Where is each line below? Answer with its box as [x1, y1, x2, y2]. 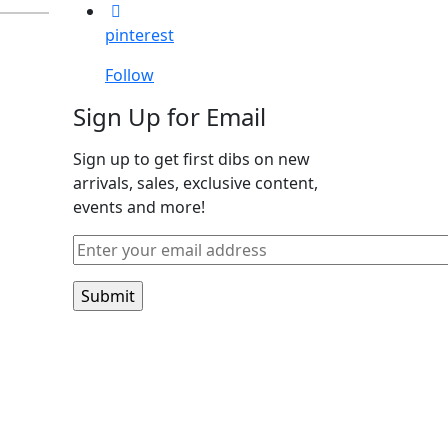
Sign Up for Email [73, 99, 266, 133]
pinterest [105, 23, 174, 46]
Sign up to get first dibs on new [73, 147, 310, 170]
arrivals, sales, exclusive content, [73, 171, 318, 194]
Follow [105, 63, 154, 86]
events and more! [73, 195, 205, 218]
